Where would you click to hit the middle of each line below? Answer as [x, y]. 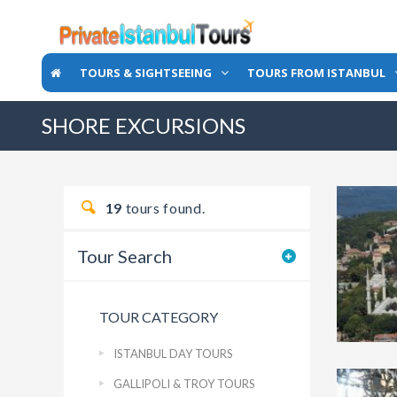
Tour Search [125, 256]
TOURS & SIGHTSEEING [146, 72]
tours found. [163, 208]
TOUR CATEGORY [159, 317]
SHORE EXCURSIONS [144, 125]
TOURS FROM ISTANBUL [316, 72]
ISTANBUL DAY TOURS [173, 354]
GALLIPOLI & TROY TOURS [184, 384]
